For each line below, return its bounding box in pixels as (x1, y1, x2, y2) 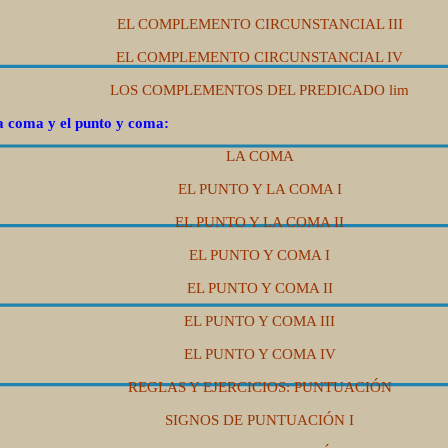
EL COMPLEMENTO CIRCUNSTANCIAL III (116, 16, 403, 33)
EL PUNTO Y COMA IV (183, 346, 336, 363)
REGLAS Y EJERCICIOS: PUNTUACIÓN (127, 379, 392, 396)
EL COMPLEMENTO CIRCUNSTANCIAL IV (116, 49, 403, 66)
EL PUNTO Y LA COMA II (175, 214, 344, 231)
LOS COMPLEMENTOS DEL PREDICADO (110, 82, 385, 99)
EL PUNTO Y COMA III (184, 313, 335, 330)
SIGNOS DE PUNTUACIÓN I (165, 412, 354, 429)
